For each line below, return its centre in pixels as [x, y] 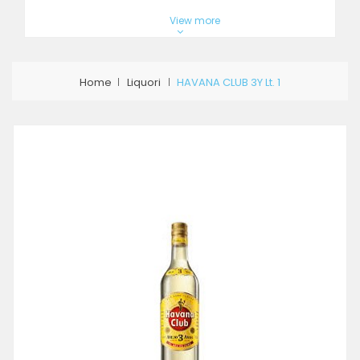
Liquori [144, 82]
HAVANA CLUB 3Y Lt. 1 [229, 82]
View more [194, 20]
